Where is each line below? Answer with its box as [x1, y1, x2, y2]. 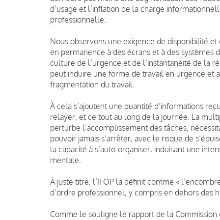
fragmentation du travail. [50, 79, 135, 89]
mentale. [50, 155, 81, 165]
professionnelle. [50, 14, 106, 25]
